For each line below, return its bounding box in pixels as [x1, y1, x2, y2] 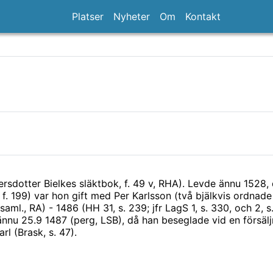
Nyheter [113, 10, 150, 23]
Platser [72, 10, 104, 23]
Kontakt [185, 10, 221, 23]
